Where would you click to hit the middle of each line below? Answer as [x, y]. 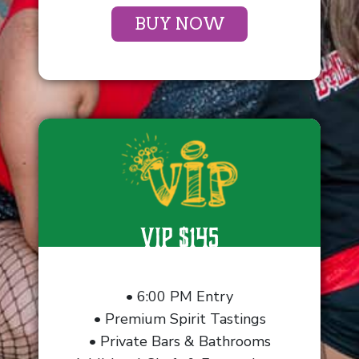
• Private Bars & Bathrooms [179, 341]
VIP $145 [179, 238]
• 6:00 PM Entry [179, 296]
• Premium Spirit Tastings [179, 319]
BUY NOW [179, 24]
